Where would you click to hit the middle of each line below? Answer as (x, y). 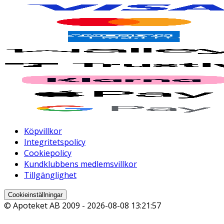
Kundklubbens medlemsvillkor (80, 164)
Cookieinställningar (35, 194)
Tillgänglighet (50, 175)
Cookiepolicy (48, 153)
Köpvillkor (43, 131)
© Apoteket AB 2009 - (45, 205)
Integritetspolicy (55, 142)
